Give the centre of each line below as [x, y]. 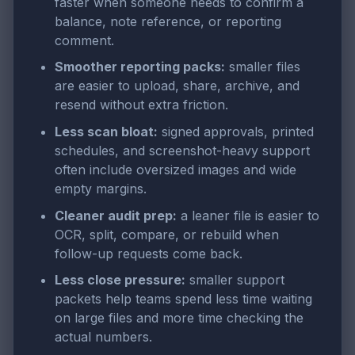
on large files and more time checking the [179, 318]
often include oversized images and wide [176, 170]
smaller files [263, 67]
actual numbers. [103, 337]
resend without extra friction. [141, 105]
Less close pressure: [120, 280]
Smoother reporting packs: [140, 67]
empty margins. [101, 189]
